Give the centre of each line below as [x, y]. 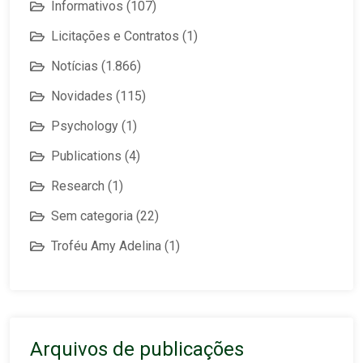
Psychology [85, 126]
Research [78, 186]
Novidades [82, 96]
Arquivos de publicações [137, 349]
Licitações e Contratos [115, 36]
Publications [86, 156]
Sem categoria [92, 216]
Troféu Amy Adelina [106, 246]
